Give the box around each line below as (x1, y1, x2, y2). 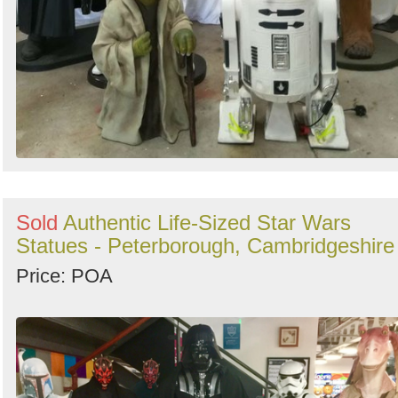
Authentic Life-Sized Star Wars (63, 211, 351, 235)
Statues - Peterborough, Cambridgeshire (16, 234, 394, 259)
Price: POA (16, 265, 113, 288)
